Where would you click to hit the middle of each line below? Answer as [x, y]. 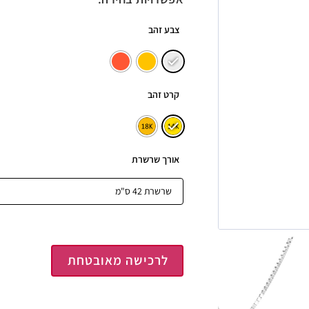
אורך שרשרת [156, 160]
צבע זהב [164, 30]
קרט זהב [163, 95]
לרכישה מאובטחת [118, 260]
